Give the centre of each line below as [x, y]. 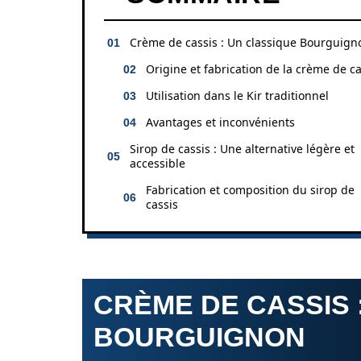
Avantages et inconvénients [220, 122]
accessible [158, 163]
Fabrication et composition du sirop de [250, 190]
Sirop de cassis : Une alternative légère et [242, 149]
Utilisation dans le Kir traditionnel [237, 95]
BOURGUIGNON [199, 337]
